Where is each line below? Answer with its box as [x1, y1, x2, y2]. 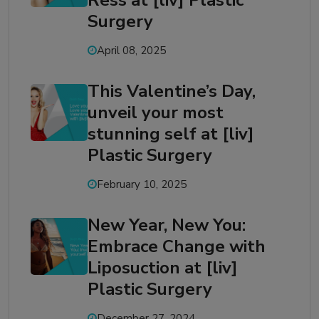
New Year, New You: [88, 214, 246, 237]
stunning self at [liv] [88, 122, 254, 146]
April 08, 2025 [97, 43, 166, 58]
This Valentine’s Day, [88, 80, 256, 103]
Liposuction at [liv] [88, 256, 238, 280]
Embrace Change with [88, 235, 266, 258]
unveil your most [88, 101, 224, 125]
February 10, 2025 [97, 177, 187, 192]
